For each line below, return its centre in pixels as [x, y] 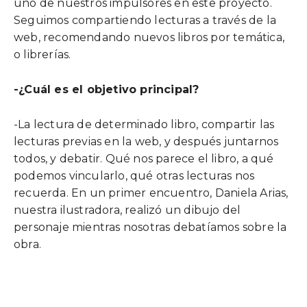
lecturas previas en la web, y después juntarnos [146, 142]
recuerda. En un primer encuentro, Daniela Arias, [151, 193]
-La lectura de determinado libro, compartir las [144, 124]
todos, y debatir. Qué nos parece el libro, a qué [144, 159]
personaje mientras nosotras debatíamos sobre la [150, 227]
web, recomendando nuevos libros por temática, [149, 37]
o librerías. [42, 54]
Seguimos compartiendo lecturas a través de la [145, 20]
